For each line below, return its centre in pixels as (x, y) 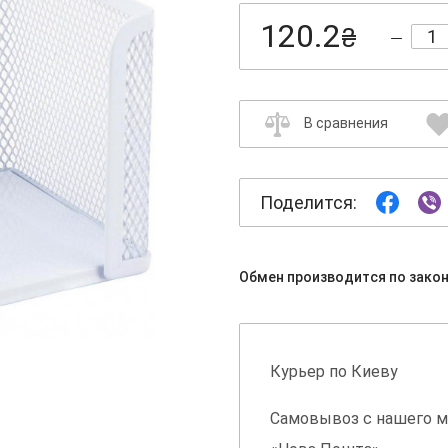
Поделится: (308, 203)
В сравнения (346, 123)
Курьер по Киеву (334, 372)
